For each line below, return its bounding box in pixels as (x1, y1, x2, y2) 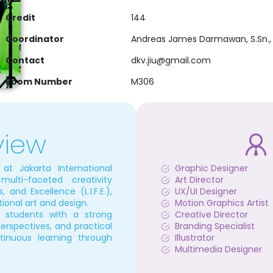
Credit (5, 12, 35, 24)
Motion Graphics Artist (174, 197, 269, 209)
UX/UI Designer (174, 185, 237, 197)
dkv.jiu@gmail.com (130, 54, 211, 66)
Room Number (5, 76, 73, 88)
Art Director (174, 174, 224, 186)
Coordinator (5, 33, 64, 45)
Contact (5, 54, 44, 66)
